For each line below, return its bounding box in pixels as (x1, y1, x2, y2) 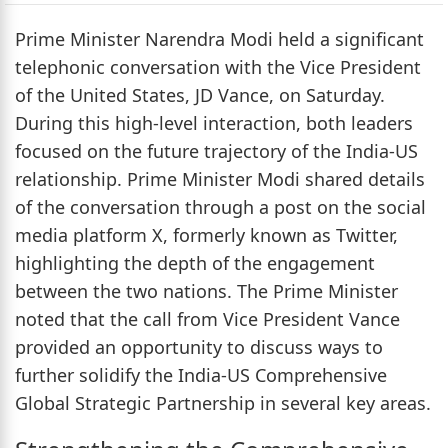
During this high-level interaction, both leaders (15, 110, 413, 135)
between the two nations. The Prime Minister (15, 278, 398, 303)
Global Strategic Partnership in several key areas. (15, 390, 431, 415)
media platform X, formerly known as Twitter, (15, 222, 398, 247)
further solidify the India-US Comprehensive (15, 362, 387, 387)
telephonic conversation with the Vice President (15, 54, 421, 79)
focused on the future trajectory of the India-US (15, 138, 418, 163)
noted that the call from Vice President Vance (15, 306, 400, 331)
